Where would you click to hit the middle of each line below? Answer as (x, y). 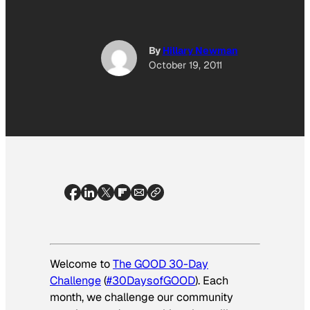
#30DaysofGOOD (151, 280)
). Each (212, 280)
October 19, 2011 (185, 65)
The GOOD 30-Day (161, 264)
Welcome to (81, 264)
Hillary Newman (200, 51)
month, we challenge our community (142, 297)
